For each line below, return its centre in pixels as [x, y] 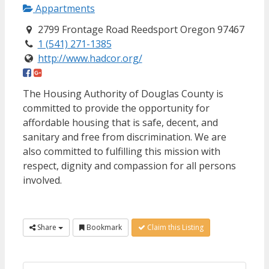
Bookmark [103, 228]
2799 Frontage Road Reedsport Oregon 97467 [140, 30]
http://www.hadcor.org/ [90, 59]
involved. [42, 180]
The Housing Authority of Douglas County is [123, 94]
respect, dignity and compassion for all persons [129, 166]
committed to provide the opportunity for [116, 108]
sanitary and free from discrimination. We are [125, 137]
